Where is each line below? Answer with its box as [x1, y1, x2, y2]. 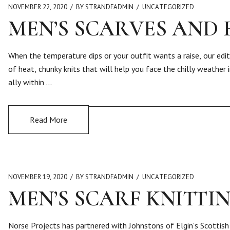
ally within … [8, 77, 52, 87]
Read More [30, 114, 67, 125]
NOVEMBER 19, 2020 [8, 172, 67, 181]
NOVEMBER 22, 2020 [8, 3, 67, 11]
